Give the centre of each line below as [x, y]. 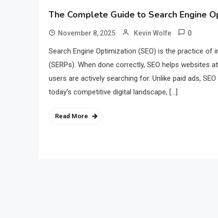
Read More [72, 116]
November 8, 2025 [87, 33]
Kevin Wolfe [153, 33]
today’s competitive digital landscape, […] [113, 92]
